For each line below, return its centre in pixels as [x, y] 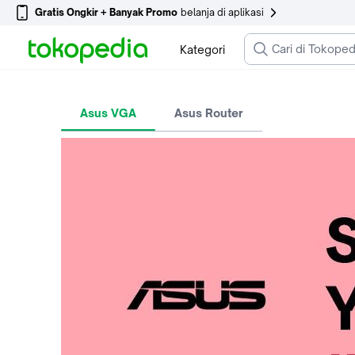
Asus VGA [108, 113]
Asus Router [209, 113]
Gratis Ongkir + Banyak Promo [106, 12]
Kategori [202, 49]
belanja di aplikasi [222, 12]
